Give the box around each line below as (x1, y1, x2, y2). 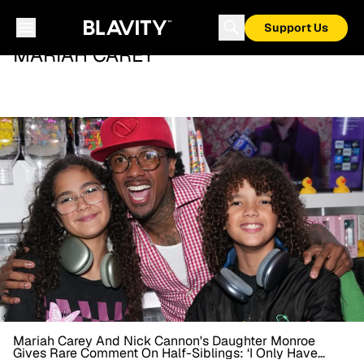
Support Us (264, 20, 328, 35)
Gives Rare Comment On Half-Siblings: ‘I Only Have (13, 344, 318, 362)
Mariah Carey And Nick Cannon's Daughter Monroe (13, 332, 315, 349)
